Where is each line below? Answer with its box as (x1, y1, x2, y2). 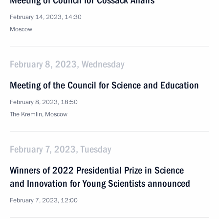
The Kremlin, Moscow (10, 110, 67, 119)
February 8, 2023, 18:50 (10, 98, 78, 107)
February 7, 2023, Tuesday (10, 143, 111, 155)
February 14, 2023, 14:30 (10, 13, 82, 22)
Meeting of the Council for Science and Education (10, 79, 199, 91)
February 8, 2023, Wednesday (10, 58, 124, 70)
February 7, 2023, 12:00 (10, 196, 78, 205)
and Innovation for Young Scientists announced (10, 177, 190, 189)
